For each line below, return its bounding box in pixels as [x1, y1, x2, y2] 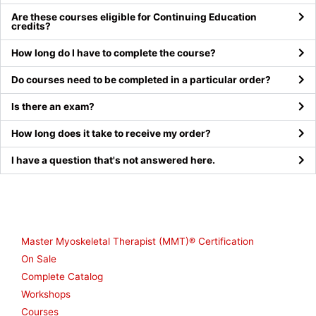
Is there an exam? [11, 101, 95, 113]
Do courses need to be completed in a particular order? [11, 74, 271, 86]
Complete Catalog [21, 271, 103, 283]
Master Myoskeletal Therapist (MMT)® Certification [21, 236, 254, 248]
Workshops [21, 288, 71, 300]
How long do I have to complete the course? [11, 47, 216, 59]
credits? [11, 20, 51, 32]
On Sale [21, 253, 56, 265]
